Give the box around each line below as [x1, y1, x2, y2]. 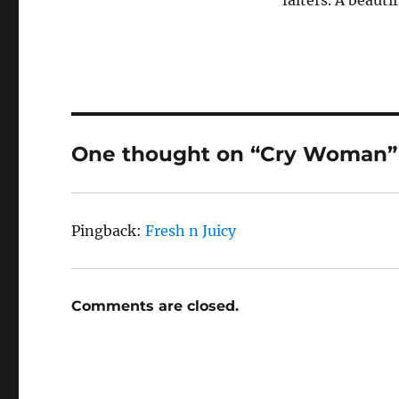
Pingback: [71, 222, 146, 240]
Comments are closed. [71, 297, 240, 314]
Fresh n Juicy [145, 222, 237, 240]
